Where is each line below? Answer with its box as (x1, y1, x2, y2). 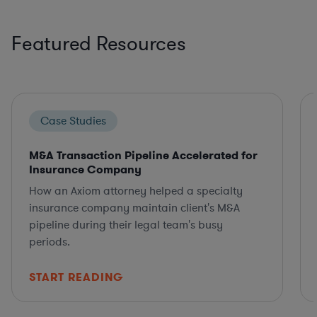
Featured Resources (11, 30, 186, 57)
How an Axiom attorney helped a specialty (29, 183, 243, 199)
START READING (29, 269, 123, 284)
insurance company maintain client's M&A (29, 200, 240, 216)
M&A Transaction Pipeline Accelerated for (29, 147, 258, 163)
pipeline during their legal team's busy (29, 217, 223, 233)
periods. (29, 234, 70, 250)
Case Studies (40, 113, 106, 129)
